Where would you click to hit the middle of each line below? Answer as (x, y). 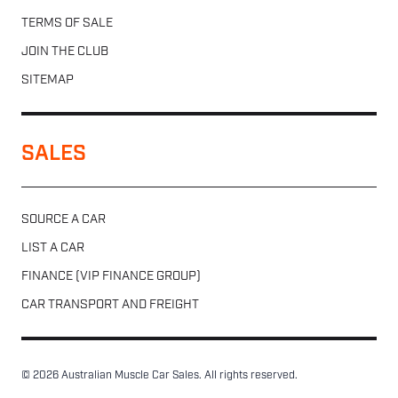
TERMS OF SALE (67, 23)
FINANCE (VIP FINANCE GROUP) (111, 276)
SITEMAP (48, 80)
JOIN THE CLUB (65, 52)
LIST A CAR (53, 248)
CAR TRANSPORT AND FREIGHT (110, 305)
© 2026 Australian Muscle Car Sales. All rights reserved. (159, 375)
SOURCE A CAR (64, 219)
